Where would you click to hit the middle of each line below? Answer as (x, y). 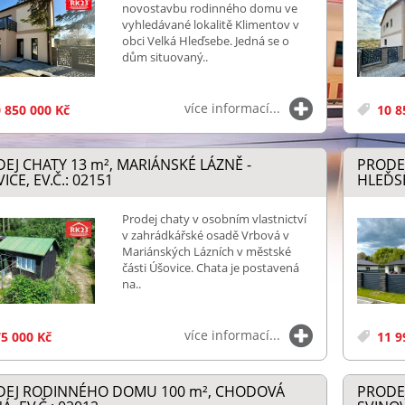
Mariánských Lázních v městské (206, 251)
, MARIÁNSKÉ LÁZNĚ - (180, 164)
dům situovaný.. (165, 57)
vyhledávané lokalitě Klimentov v (210, 24)
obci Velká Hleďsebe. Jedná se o (205, 41)
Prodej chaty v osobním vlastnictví (214, 218)
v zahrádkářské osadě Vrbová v (205, 235)
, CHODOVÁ (246, 391)
